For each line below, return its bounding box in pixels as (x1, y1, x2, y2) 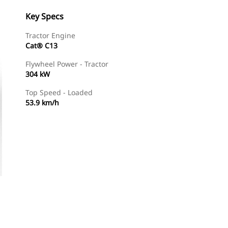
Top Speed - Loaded (25, 88, 93, 97)
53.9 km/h (25, 98, 59, 107)
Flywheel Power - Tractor (25, 59, 108, 69)
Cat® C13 (25, 41, 58, 50)
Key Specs (25, 11, 64, 22)
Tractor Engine (25, 31, 75, 40)
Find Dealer (64, 210, 97, 218)
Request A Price (118, 210, 164, 218)
